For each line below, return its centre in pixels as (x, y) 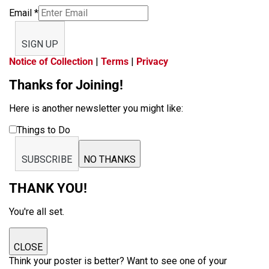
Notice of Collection (51, 62)
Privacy (152, 62)
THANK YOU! (48, 188)
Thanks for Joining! (66, 85)
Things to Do (44, 130)
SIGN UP (40, 44)
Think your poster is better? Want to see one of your (118, 261)
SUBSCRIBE (47, 159)
